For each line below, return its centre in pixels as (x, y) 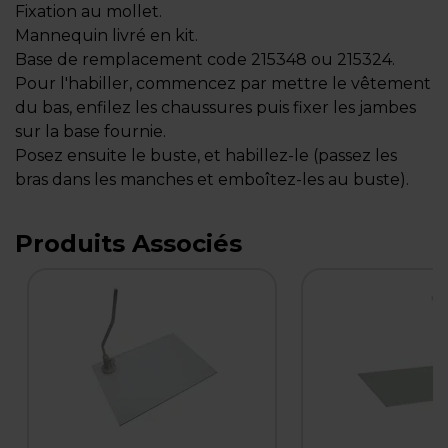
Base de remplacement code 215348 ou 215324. (205, 59)
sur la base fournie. (90, 131)
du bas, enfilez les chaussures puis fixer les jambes (215, 107)
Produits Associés (128, 243)
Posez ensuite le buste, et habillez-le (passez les (206, 155)
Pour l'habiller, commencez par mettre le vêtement (223, 83)
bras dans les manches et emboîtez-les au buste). (212, 179)
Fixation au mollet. (88, 11)
